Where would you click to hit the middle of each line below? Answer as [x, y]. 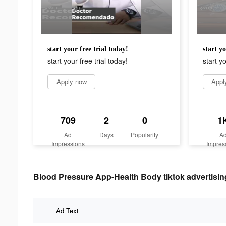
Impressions [68, 143]
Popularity [145, 134]
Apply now [71, 81]
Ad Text [67, 210]
